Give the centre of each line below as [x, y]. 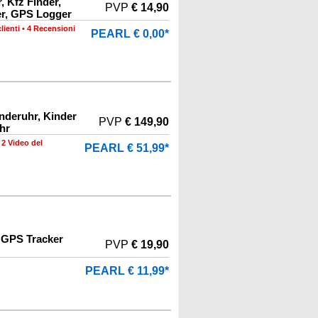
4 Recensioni [51, 28]
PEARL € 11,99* [127, 271]
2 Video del [22, 143]
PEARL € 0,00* [130, 34]
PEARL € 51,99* [127, 148]
